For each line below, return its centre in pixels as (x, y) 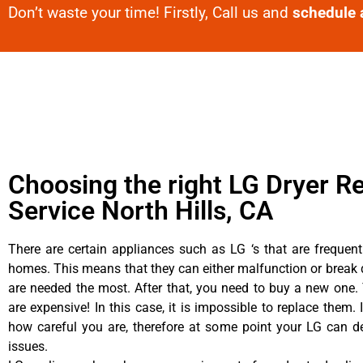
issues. (28, 346)
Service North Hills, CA (141, 210)
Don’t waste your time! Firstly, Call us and (150, 12)
